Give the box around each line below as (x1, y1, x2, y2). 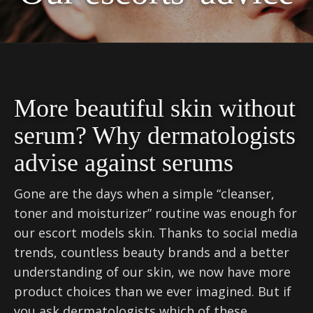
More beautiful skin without (14, 94, 296, 122)
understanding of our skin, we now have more (14, 263, 291, 280)
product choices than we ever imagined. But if (14, 283, 291, 300)
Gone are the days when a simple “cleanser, (14, 185, 275, 202)
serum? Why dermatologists (14, 122, 296, 150)
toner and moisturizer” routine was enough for (14, 205, 297, 221)
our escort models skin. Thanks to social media (14, 224, 298, 241)
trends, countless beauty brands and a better (14, 244, 289, 261)
